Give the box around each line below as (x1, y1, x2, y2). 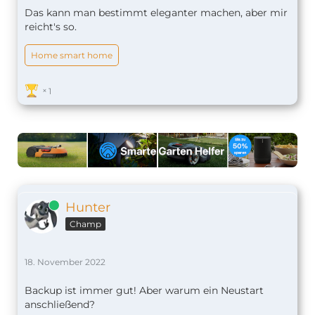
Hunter (65, 199, 110, 215)
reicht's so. (25, 20, 77, 33)
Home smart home (31, 49, 112, 60)
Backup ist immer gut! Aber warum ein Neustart (25, 283, 264, 297)
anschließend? (25, 297, 95, 311)
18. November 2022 (25, 256, 105, 267)
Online (25, 199, 52, 210)
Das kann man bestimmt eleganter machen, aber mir (25, 6, 288, 19)
